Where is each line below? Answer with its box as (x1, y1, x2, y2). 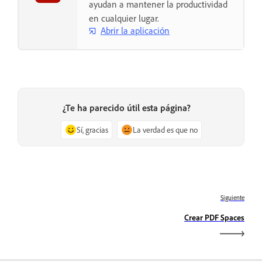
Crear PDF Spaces (184, 212, 244, 223)
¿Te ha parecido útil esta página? (62, 102, 191, 114)
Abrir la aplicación (101, 25, 170, 37)
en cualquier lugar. (89, 12, 159, 24)
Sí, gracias (76, 125, 108, 135)
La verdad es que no (132, 125, 198, 135)
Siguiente (220, 194, 244, 202)
